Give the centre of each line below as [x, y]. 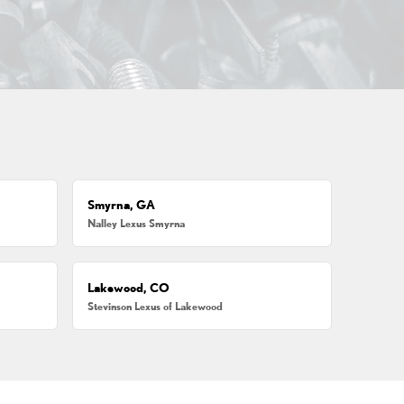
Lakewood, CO [129, 287]
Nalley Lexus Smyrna [137, 224]
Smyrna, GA [122, 205]
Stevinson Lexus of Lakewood [156, 306]
